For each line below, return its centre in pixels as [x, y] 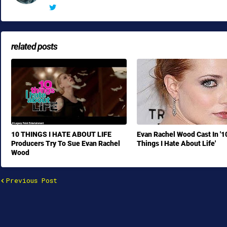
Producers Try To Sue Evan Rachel [66, 143]
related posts [34, 46]
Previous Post [32, 181]
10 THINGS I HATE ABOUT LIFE [61, 134]
